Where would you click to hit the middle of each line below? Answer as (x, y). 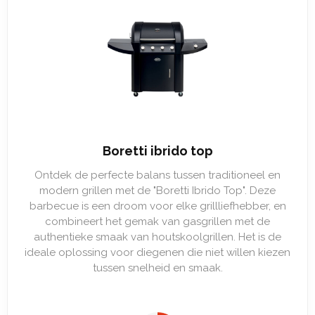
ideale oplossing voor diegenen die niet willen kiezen (157, 252)
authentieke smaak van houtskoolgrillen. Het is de (157, 237)
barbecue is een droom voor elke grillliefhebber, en (157, 206)
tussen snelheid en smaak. (157, 268)
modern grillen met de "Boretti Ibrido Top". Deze (157, 191)
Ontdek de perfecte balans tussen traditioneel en (157, 175)
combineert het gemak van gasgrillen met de (157, 221)
